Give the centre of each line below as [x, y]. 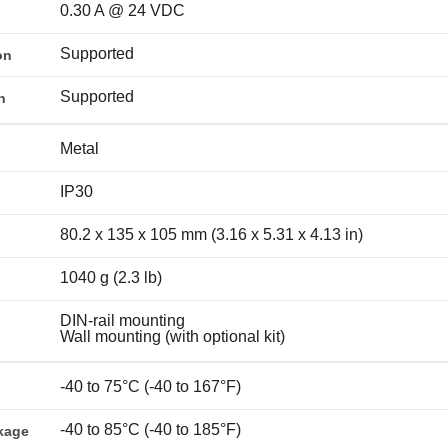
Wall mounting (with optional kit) [172, 336]
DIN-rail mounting [122, 320]
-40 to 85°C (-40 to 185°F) [150, 429]
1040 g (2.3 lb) [110, 277]
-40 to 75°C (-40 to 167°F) [150, 386]
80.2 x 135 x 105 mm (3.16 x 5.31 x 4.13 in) [211, 234]
